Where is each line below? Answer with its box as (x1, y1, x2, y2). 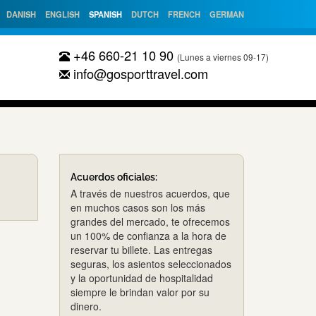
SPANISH (89, 8, 122, 20)
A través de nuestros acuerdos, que (70, 186, 230, 201)
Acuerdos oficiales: (70, 171, 157, 183)
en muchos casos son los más (70, 200, 205, 215)
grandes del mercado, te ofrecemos (70, 214, 230, 229)
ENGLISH (45, 8, 80, 20)
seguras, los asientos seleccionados (70, 257, 231, 272)
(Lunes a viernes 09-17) (176, 51, 269, 63)
